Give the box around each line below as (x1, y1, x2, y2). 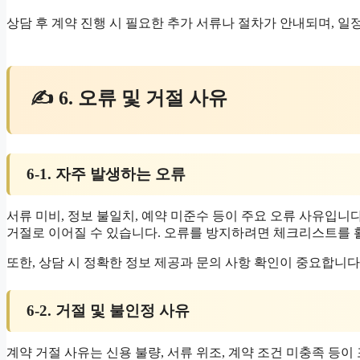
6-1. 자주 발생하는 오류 (26, 165, 186, 182)
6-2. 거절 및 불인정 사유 (26, 302, 190, 320)
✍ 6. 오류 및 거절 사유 (31, 87, 228, 108)
